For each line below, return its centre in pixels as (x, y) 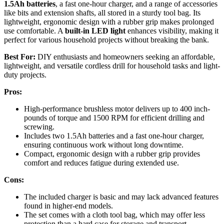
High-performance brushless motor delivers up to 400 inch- (117, 108)
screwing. (39, 126)
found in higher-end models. (68, 205)
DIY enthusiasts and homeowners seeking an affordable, (125, 56)
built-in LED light (95, 30)
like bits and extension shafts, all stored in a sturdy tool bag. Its (102, 12)
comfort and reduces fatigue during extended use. (101, 162)
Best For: (20, 56)
